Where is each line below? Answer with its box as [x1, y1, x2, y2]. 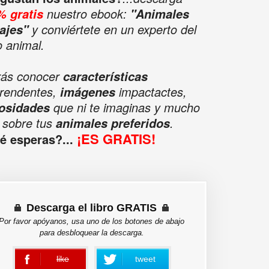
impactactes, [115, 82, 187, 100]
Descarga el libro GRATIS [26, 201, 157, 214]
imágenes [59, 83, 115, 100]
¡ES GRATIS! [76, 128, 156, 148]
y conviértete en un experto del [28, 20, 196, 38]
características [62, 67, 148, 85]
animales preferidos [55, 114, 170, 131]
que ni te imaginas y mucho [49, 98, 200, 116]
